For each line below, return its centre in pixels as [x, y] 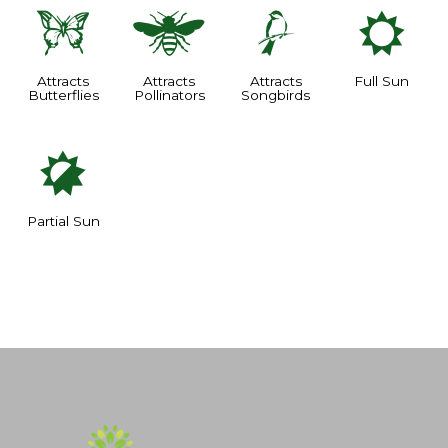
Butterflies [63, 95]
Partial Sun [63, 220]
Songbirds [276, 95]
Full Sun [382, 81]
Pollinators [169, 95]
